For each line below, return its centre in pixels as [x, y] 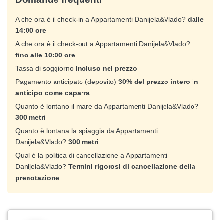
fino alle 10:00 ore [45, 55]
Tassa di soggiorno [45, 69]
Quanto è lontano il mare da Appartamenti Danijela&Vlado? [107, 106]
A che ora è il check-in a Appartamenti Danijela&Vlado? [101, 19]
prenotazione [37, 178]
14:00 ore [31, 31]
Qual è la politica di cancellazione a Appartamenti [91, 155]
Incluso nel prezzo [106, 69]
